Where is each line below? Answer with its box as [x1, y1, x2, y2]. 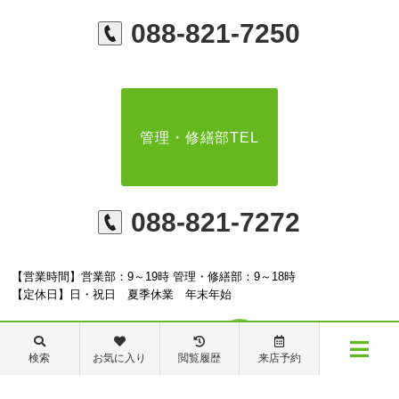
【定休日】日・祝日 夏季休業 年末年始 [12, 288, 232, 302]
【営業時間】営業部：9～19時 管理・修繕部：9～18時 [12, 270, 297, 284]
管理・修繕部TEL [140, 129, 259, 145]
